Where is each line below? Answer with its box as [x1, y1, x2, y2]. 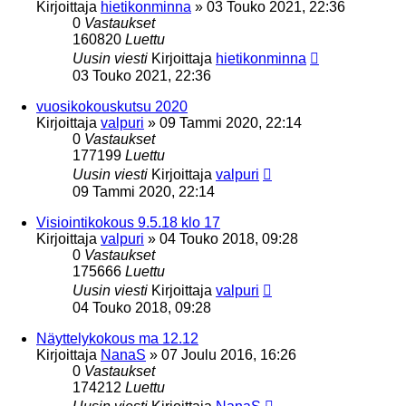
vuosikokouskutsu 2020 [36, 98, 188, 114]
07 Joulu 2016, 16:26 [161, 346, 296, 362]
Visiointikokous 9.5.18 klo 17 [36, 214, 220, 230]
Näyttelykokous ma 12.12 [36, 330, 198, 346]
